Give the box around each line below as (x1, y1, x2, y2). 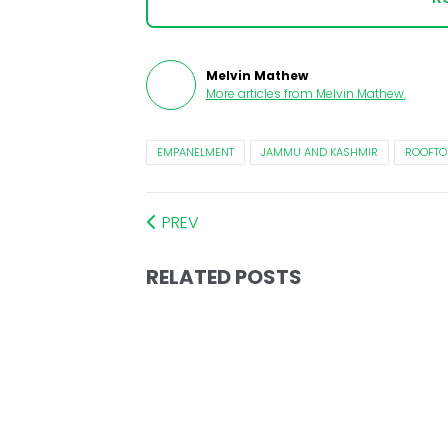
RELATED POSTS (145, 263, 302, 292)
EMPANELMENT (156, 144, 234, 161)
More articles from (205, 85, 313, 103)
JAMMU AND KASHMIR (260, 144, 378, 161)
